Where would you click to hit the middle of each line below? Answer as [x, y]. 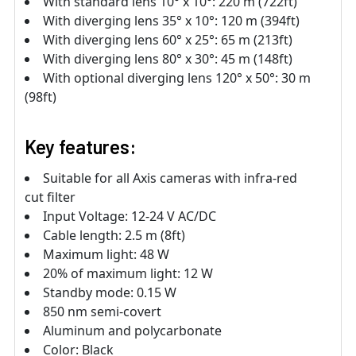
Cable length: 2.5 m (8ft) [114, 235]
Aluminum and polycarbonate [132, 330]
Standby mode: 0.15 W [110, 292]
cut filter [50, 197]
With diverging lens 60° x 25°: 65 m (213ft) [168, 39]
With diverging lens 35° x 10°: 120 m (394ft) [171, 20]
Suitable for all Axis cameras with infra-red [170, 178]
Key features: [80, 146]
